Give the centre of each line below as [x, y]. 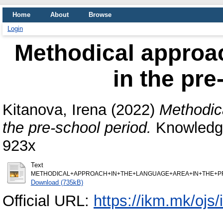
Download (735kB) [57, 182]
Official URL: [48, 201]
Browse [100, 15]
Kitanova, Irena [55, 110]
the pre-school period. [77, 127]
